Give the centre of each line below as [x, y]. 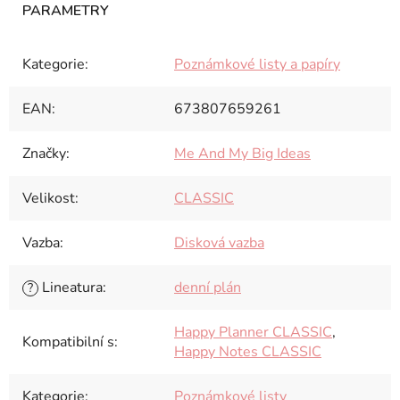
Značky [44, 154]
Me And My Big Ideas [242, 154]
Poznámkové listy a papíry [257, 64]
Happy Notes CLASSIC [248, 352]
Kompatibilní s [68, 342]
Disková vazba [219, 243]
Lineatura [71, 287]
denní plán [208, 287]
